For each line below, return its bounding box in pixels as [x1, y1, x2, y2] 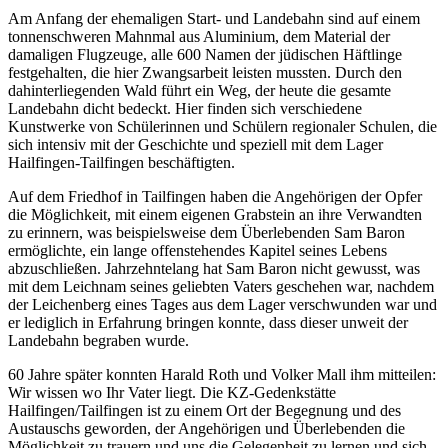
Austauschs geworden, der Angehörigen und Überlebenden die [8, 419, 405, 437]
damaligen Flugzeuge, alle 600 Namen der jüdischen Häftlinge [8, 45, 402, 63]
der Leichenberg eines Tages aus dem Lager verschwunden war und [8, 295, 437, 313]
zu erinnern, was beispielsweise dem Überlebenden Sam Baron [8, 223, 405, 241]
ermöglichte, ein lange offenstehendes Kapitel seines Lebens [8, 241, 387, 259]
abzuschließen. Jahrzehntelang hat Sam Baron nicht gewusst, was [8, 259, 420, 277]
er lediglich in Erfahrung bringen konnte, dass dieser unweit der [8, 313, 408, 331]
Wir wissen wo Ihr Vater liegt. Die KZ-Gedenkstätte [8, 383, 336, 401]
